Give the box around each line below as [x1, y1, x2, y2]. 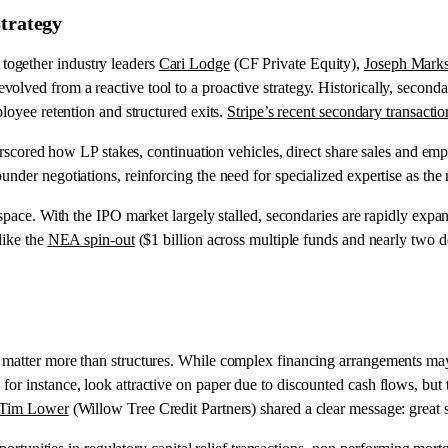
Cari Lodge [158, 54, 230, 72]
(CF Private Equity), [229, 54, 365, 72]
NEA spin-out [47, 230, 135, 248]
